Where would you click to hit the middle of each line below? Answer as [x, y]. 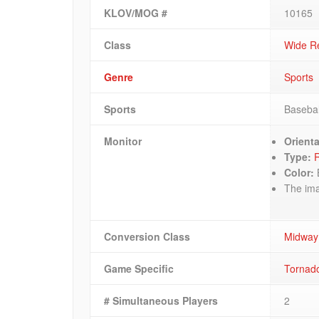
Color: [299, 172]
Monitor [123, 141]
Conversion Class [147, 236]
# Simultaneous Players [161, 300]
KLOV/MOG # [136, 12]
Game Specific [139, 268]
